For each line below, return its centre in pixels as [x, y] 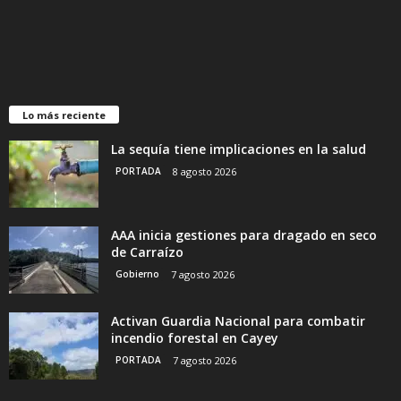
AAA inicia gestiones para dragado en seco [244, 235]
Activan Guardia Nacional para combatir [238, 321]
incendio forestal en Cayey [195, 338]
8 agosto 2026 [205, 172]
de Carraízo [147, 252]
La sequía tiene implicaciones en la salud [239, 149]
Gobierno [137, 274]
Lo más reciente [64, 115]
